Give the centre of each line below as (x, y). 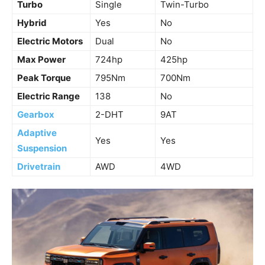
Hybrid (32, 23)
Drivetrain (39, 167)
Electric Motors (50, 41)
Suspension (42, 148)
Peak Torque (44, 78)
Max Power (41, 60)
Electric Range (49, 96)
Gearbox (36, 115)
